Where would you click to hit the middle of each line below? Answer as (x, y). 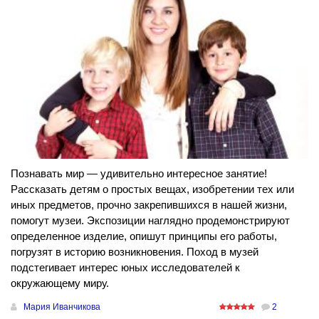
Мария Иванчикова (62, 307)
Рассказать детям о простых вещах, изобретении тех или (152, 189)
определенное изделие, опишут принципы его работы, (144, 236)
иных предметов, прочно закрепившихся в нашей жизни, (149, 205)
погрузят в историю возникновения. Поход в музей (135, 252)
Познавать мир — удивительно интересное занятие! (139, 174)
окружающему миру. (60, 283)
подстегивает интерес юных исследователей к (125, 268)
